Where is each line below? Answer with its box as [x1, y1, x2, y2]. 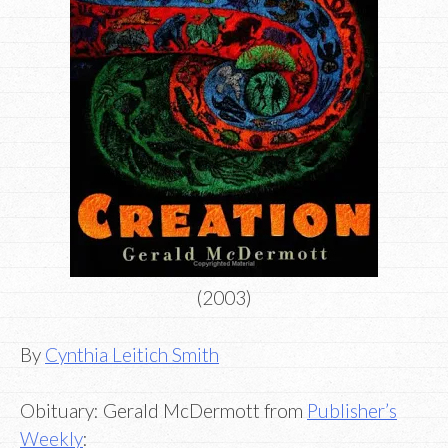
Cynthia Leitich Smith [45, 342, 219, 366]
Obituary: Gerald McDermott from [20, 399, 307, 423]
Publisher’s [307, 399, 397, 423]
